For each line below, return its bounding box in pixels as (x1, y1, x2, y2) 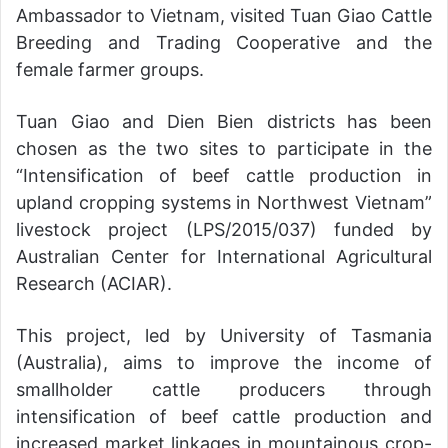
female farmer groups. (16, 58, 204, 80)
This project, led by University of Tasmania (16, 324, 432, 346)
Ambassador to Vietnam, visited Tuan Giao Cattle (16, 4, 432, 26)
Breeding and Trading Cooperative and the (16, 31, 432, 53)
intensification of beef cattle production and (16, 405, 432, 427)
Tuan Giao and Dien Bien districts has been (16, 110, 432, 132)
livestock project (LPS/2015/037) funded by (16, 218, 432, 240)
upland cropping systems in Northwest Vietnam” (16, 191, 432, 213)
